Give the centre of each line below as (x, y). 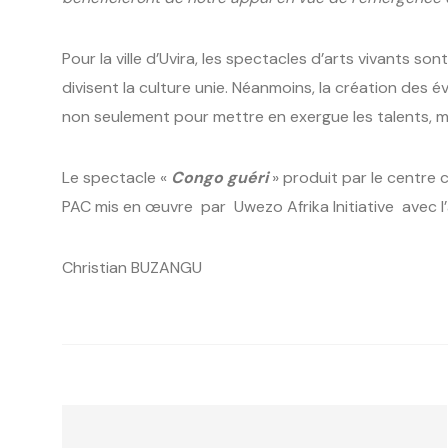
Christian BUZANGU (140, 267)
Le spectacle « (116, 177)
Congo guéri (219, 177)
